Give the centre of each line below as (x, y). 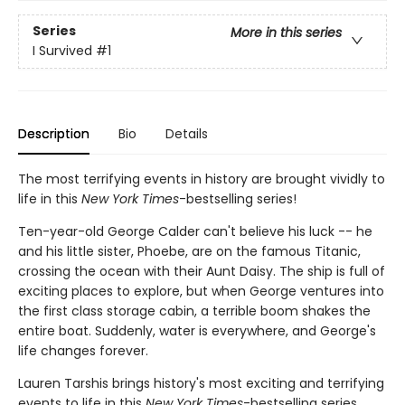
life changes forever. (83, 350)
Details (187, 133)
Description (54, 133)
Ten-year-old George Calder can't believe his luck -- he (195, 231)
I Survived (62, 51)
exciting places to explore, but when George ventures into (201, 291)
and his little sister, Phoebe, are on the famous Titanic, (189, 251)
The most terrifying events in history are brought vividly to (202, 179)
